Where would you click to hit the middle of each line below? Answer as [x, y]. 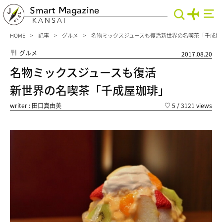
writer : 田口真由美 [36, 105]
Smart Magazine [64, 10]
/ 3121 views [194, 105]
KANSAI [50, 21]
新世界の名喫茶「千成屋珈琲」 [90, 90]
